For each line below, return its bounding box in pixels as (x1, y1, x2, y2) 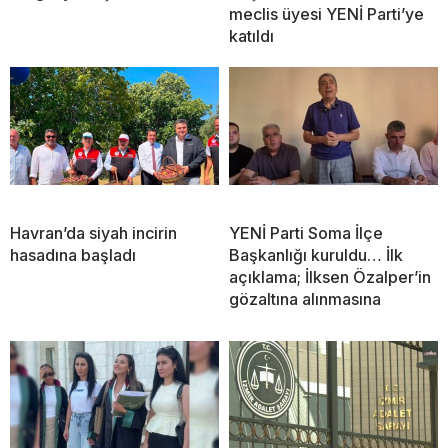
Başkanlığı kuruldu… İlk (229, 245, 403, 266)
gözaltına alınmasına (229, 289, 381, 310)
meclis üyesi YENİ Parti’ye (229, 4, 424, 25)
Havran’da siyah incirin (10, 223, 177, 244)
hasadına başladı (10, 245, 136, 266)
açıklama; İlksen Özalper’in (229, 267, 431, 288)
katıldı (229, 26, 274, 47)
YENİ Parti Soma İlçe (229, 223, 383, 244)
